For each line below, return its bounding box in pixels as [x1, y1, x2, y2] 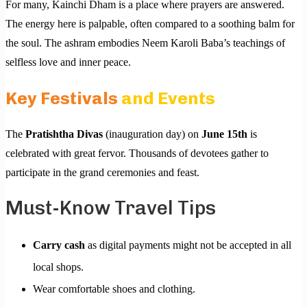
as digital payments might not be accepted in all [85, 239, 291, 251]
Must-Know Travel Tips [5, 197, 216, 220]
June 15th [201, 127, 247, 140]
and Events [121, 87, 215, 108]
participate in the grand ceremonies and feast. [5, 166, 199, 178]
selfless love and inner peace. [5, 56, 131, 68]
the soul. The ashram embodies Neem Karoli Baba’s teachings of [5, 36, 285, 49]
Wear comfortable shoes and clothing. [33, 283, 195, 295]
